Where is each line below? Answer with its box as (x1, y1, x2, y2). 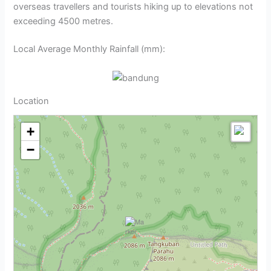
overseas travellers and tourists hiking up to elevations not (13, 1, 253, 13)
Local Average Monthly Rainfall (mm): (13, 44, 166, 55)
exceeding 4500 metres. (13, 16, 114, 27)
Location (13, 96, 50, 107)
